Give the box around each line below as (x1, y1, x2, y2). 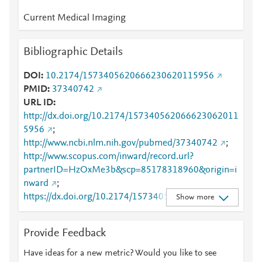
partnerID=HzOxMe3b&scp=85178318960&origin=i (23, 166, 237, 175)
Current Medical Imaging (23, 13, 126, 23)
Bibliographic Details (23, 46, 123, 58)
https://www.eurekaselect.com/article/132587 (23, 233, 205, 242)
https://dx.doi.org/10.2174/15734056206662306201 (23, 192, 237, 202)
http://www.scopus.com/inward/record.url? (23, 152, 194, 161)
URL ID (23, 98, 53, 108)
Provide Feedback (23, 227, 106, 239)
